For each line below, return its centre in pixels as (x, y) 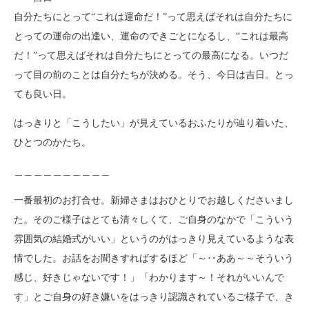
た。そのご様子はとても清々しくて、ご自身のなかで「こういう (154, 220)
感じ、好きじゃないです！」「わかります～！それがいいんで (149, 278)
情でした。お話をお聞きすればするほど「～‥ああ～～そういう (154, 258)
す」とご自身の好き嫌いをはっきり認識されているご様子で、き (154, 297)
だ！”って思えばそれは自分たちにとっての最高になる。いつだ (151, 56)
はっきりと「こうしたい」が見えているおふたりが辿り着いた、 (154, 123)
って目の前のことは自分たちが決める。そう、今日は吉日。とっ (154, 75)
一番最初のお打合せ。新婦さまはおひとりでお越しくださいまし (154, 200)
